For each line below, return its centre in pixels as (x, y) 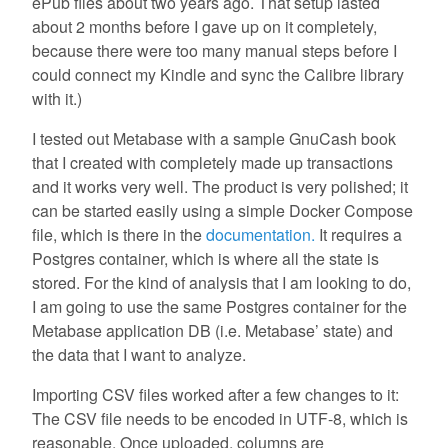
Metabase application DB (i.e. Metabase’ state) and (212, 331)
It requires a (358, 235)
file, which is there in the (119, 235)
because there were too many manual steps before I (214, 51)
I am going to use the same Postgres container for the (219, 307)
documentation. (260, 235)
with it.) (57, 99)
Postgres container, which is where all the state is (205, 259)
